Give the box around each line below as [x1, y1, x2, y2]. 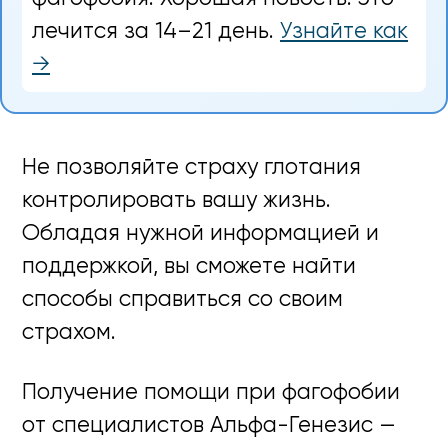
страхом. [22, 322, 117, 345]
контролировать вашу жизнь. [22, 190, 332, 213]
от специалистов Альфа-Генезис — [22, 415, 397, 438]
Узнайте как [280, 20, 408, 43]
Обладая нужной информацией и [22, 223, 380, 246]
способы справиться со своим [22, 289, 344, 312]
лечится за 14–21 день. [32, 20, 280, 43]
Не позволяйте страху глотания [22, 157, 362, 180]
